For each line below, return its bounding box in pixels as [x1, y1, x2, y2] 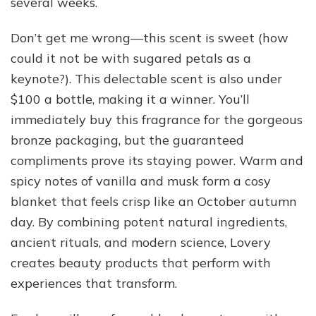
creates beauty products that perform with [11, 254, 271, 271]
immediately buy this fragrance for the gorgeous [11, 111, 303, 128]
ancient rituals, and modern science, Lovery [11, 233, 271, 250]
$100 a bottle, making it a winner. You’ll [11, 90, 250, 107]
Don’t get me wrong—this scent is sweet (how [11, 29, 288, 46]
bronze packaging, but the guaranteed [11, 131, 244, 148]
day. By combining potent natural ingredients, [11, 213, 287, 230]
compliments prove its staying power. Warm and [11, 152, 303, 169]
